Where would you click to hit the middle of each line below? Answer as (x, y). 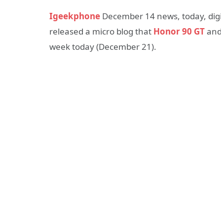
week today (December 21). (103, 47)
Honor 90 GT (179, 32)
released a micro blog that (101, 32)
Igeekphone (75, 16)
